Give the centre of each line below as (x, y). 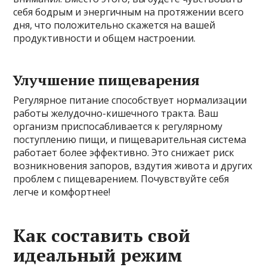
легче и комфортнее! (62, 192)
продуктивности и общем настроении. (105, 38)
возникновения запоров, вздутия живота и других (133, 166)
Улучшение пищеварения (107, 80)
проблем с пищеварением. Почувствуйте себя (121, 179)
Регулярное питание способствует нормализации (130, 100)
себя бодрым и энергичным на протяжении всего (129, 12)
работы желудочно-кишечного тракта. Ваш (116, 114)
